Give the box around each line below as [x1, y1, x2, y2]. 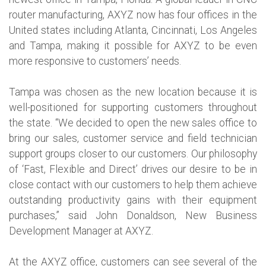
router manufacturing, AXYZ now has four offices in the [9, 8, 257, 21]
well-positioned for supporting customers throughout [9, 101, 257, 113]
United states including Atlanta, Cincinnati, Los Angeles [9, 24, 257, 36]
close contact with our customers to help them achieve [9, 178, 257, 191]
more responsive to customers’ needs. [9, 55, 181, 67]
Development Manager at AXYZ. [9, 224, 153, 237]
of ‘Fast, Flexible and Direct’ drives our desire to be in [9, 163, 257, 175]
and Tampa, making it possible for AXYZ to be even [9, 39, 257, 52]
